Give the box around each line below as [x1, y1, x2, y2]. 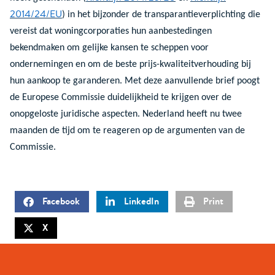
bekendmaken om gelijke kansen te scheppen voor [10, 42, 209, 53]
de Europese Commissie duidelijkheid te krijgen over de [10, 92, 231, 103]
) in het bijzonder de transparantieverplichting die [62, 9, 260, 20]
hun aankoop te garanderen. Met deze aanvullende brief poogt [10, 76, 260, 86]
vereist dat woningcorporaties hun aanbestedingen [10, 26, 212, 36]
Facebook [42, 195, 80, 208]
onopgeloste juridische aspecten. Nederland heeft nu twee [10, 109, 242, 119]
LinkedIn [124, 195, 159, 208]
